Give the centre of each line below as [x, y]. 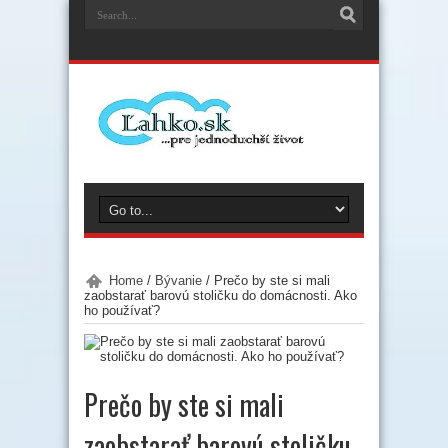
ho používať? [122, 310]
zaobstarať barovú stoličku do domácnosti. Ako [220, 295]
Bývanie [178, 280]
